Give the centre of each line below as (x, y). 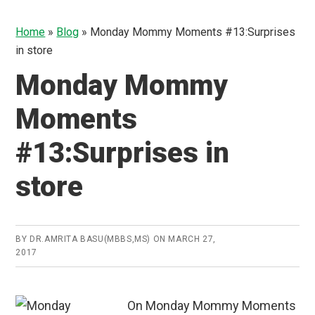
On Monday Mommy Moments (212, 305)
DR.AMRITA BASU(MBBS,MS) (90, 239)
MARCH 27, (192, 239)
